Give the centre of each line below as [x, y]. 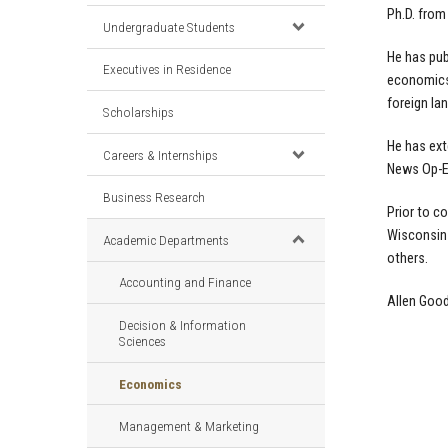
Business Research [154, 197]
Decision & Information [182, 324]
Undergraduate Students [169, 26]
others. [407, 258]
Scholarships [138, 111]
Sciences [142, 340]
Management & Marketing [189, 426]
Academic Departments [166, 239]
